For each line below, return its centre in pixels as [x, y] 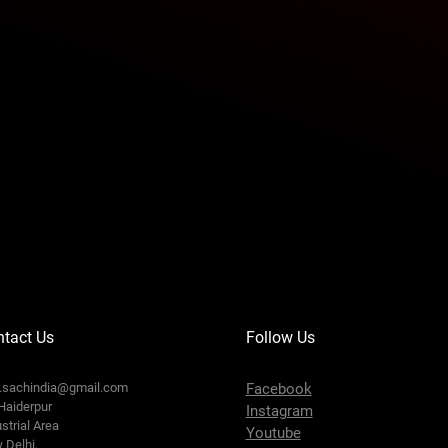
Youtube [273, 433]
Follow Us [280, 338]
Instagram [279, 411]
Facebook [278, 389]
